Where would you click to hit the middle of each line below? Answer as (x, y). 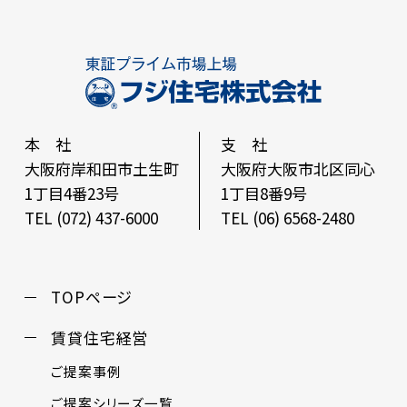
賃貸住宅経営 (99, 337)
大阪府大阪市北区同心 (298, 168)
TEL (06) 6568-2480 (287, 217)
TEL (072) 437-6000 (91, 217)
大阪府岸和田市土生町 (101, 168)
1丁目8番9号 (263, 193)
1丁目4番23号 (71, 193)
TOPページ (92, 297)
